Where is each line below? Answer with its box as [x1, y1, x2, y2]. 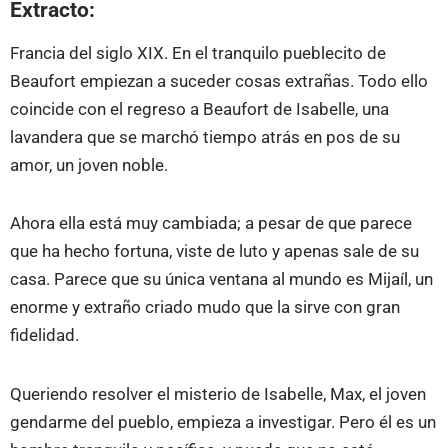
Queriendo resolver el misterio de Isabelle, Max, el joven [10, 383, 426, 404]
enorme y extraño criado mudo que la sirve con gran [10, 297, 400, 318]
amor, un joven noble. [10, 155, 168, 176]
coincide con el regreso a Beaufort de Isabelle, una [10, 99, 389, 120]
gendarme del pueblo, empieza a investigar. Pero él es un [10, 411, 436, 432]
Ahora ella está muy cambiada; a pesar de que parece [10, 213, 412, 234]
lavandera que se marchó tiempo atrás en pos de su [10, 127, 400, 148]
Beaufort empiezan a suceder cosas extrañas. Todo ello [10, 71, 428, 92]
